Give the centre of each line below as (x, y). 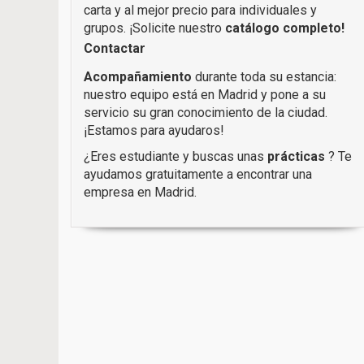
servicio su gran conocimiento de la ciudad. (206, 113)
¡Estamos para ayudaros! (154, 131)
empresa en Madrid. (140, 193)
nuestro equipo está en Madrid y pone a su (205, 95)
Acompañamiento (138, 77)
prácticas (296, 157)
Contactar (115, 49)
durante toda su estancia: (264, 77)
